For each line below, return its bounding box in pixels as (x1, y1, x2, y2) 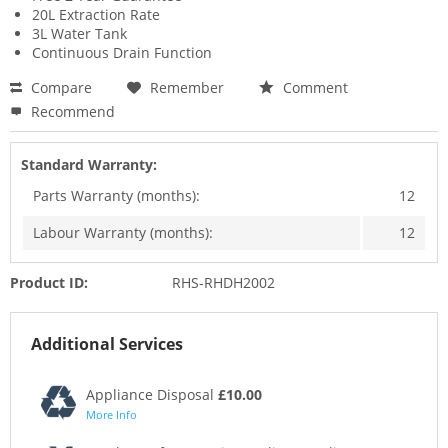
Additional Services (31, 333, 183, 356)
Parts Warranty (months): (33, 186, 200, 206)
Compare (27, 78, 92, 98)
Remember (150, 78, 224, 98)
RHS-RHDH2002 (171, 273, 275, 293)
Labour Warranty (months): (33, 223, 213, 243)
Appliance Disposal (86, 385, 218, 405)
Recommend (27, 102, 115, 122)
